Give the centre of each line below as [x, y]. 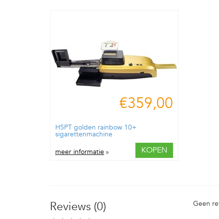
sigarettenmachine [84, 134]
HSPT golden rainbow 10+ [96, 127]
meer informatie [80, 152]
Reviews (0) [78, 206]
